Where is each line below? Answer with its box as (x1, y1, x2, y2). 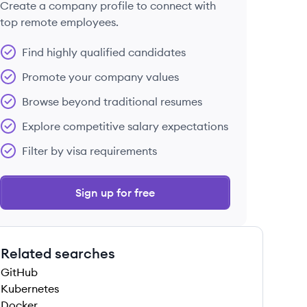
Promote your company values (22, 70, 179, 84)
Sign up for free (75, 186, 155, 199)
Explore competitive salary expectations (22, 119, 228, 133)
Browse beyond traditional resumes (22, 95, 202, 108)
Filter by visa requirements (22, 144, 157, 158)
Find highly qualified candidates (22, 45, 186, 59)
